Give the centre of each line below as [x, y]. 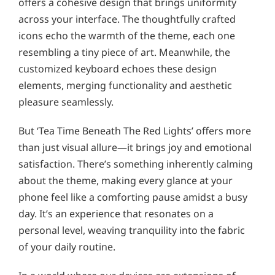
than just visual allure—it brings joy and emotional [135, 147]
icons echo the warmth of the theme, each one [127, 35]
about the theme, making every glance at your [126, 180]
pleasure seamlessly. [66, 102]
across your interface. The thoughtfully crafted [127, 19]
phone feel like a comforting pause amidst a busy [133, 197]
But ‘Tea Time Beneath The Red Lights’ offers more [135, 130]
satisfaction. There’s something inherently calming [136, 164]
